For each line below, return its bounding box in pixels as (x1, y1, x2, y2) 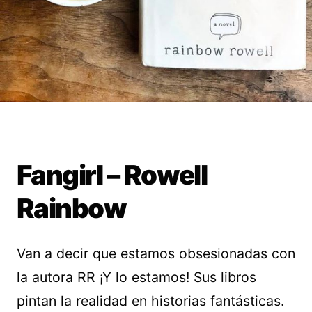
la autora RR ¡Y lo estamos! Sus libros (17, 269, 256, 286)
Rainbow (17, 192, 127, 224)
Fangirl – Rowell (17, 159, 208, 191)
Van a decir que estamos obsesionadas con (17, 245, 295, 262)
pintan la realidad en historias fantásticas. (17, 292, 284, 309)
